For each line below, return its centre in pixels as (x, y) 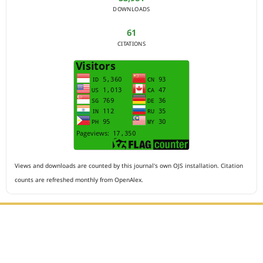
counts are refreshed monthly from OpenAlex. (79, 179)
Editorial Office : (55, 240)
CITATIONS (131, 43)
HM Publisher (48, 255)
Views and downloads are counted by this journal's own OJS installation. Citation (129, 165)
